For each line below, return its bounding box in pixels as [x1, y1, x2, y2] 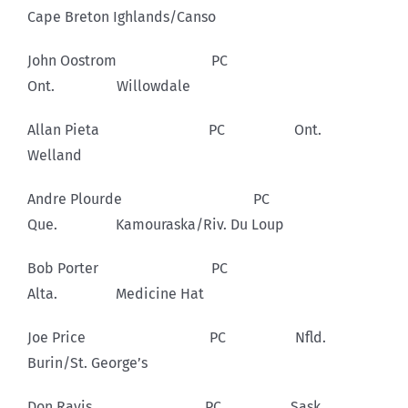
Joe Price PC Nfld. [27, 328, 377, 346]
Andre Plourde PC [27, 189, 335, 208]
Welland [27, 146, 82, 164]
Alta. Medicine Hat [27, 284, 204, 302]
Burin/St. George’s [27, 353, 148, 372]
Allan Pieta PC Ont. [27, 120, 380, 138]
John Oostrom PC [27, 51, 293, 69]
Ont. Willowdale [27, 76, 190, 95]
